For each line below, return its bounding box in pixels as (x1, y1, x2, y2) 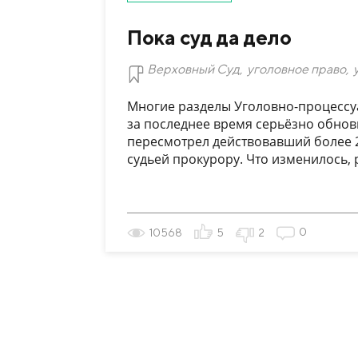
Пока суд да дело (127, 25, 292, 50)
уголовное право (247, 61, 346, 77)
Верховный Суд (147, 61, 240, 77)
